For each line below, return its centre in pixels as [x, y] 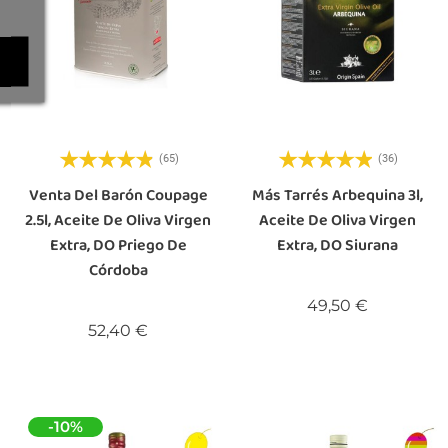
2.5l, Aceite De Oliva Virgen [118, 220]
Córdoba [118, 270]
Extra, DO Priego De [118, 245]
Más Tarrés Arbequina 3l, [338, 195]
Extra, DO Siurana [338, 245]
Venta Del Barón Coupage [118, 195]
